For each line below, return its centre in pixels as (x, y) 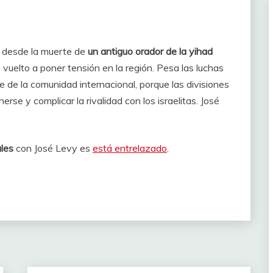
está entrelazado (130, 148)
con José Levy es (53, 148)
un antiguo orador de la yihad (150, 51)
